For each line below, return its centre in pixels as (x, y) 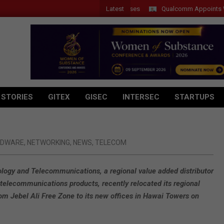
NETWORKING (48, 142)
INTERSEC (141, 97)
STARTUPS (194, 97)
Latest (115, 8)
